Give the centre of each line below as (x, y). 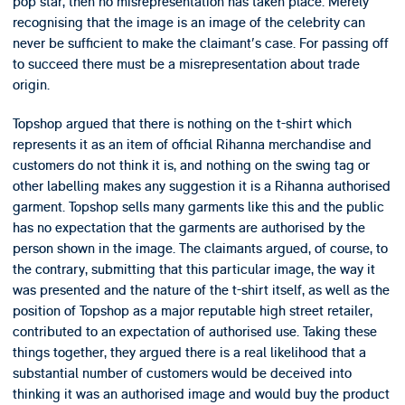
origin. (31, 85)
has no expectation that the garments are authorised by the (188, 228)
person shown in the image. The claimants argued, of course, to (200, 249)
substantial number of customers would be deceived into (182, 374)
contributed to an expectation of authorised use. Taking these (194, 332)
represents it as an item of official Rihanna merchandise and (192, 145)
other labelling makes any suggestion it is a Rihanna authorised (201, 187)
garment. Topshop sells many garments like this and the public (198, 207)
